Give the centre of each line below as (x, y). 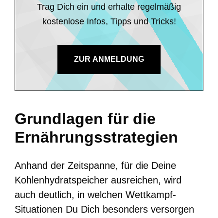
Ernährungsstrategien (96, 137)
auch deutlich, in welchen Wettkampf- (95, 194)
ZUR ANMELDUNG (109, 59)
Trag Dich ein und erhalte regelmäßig (109, 7)
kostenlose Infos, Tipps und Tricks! (109, 21)
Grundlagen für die (85, 118)
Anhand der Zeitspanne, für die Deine (95, 165)
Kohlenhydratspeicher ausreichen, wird (98, 180)
